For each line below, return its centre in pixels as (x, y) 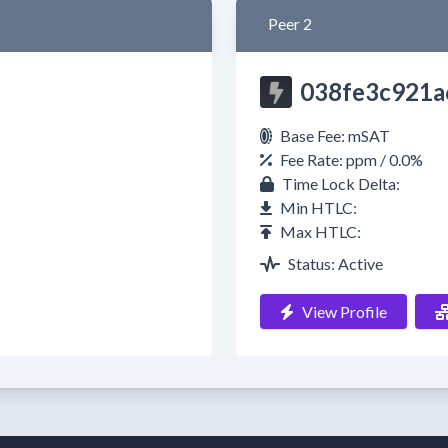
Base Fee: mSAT (335, 135)
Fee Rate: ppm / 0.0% (351, 159)
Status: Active (335, 263)
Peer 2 (290, 23)
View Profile (344, 311)
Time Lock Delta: (341, 183)
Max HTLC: (320, 231)
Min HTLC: (318, 207)
